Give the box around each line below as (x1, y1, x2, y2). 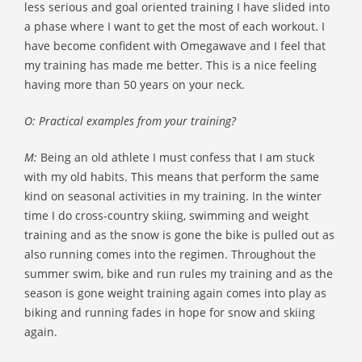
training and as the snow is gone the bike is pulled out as (24, 227, 335, 242)
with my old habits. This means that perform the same (24, 169, 319, 184)
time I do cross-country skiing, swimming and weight (24, 208, 309, 223)
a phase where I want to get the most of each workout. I (24, 19, 325, 34)
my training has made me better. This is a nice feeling (24, 57, 317, 73)
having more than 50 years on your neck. (24, 77, 245, 92)
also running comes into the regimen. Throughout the (24, 246, 316, 262)
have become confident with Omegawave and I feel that (24, 38, 326, 53)
